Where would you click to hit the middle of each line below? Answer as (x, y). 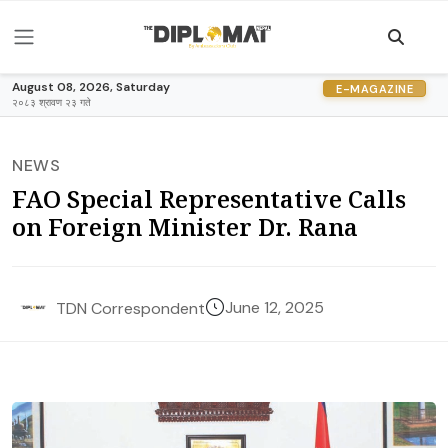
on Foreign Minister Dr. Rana (185, 226)
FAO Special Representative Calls (209, 198)
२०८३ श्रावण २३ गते (51, 102)
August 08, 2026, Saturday (91, 87)
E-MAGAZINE (374, 88)
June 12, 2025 (274, 307)
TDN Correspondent (130, 308)
